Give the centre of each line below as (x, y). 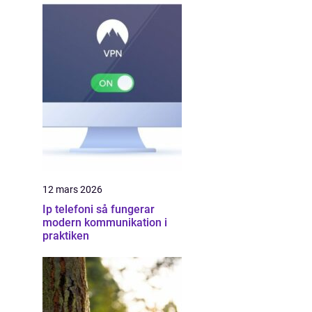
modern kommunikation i (105, 223)
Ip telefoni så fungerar (69, 209)
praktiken (66, 236)
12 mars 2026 (72, 189)
